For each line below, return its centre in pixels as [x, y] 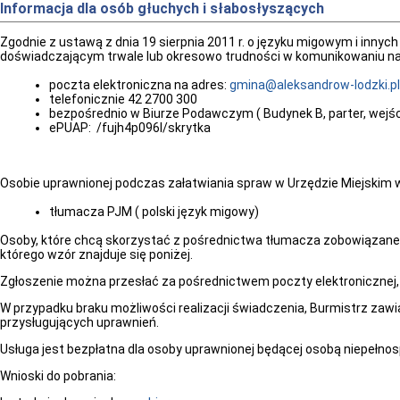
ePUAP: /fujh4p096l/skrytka [130, 128]
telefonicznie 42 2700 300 [123, 99]
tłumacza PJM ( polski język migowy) [154, 212]
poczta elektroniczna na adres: [139, 85]
